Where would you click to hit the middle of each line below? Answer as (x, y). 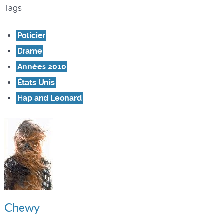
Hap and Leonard (49, 98)
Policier (31, 35)
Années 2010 (41, 66)
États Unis (36, 82)
